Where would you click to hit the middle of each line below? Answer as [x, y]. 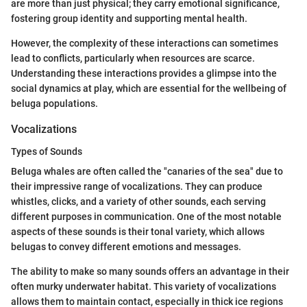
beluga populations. [54, 104]
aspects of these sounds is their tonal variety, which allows [138, 231]
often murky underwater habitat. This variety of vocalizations [144, 286]
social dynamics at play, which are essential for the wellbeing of [149, 89]
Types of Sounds [47, 151]
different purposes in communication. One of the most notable [146, 216]
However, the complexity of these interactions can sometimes [145, 44]
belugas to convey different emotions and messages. [126, 246]
